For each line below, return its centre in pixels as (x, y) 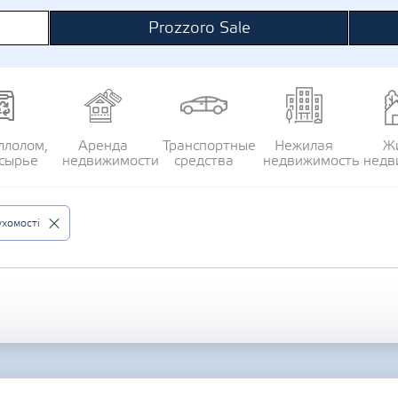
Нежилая (304, 146)
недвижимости (110, 161)
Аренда (103, 146)
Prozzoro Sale (199, 28)
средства (203, 161)
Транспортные (209, 146)
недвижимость (311, 161)
